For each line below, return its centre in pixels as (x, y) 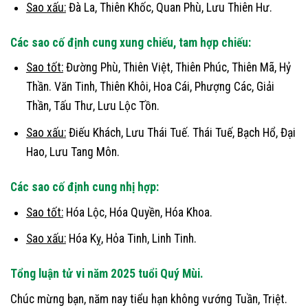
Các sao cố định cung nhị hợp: (85, 187)
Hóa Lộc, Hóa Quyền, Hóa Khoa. (137, 212)
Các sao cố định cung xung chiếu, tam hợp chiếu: (131, 42)
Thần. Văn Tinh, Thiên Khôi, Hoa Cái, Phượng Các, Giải (150, 87)
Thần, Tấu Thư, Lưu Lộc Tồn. (92, 106)
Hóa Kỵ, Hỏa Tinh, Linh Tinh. (131, 239)
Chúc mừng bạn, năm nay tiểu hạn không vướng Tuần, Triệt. (149, 299)
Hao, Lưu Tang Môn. (73, 152)
